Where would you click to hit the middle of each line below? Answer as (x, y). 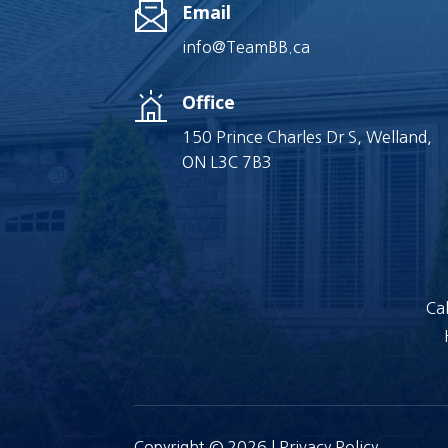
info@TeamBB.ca (245, 47)
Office (208, 101)
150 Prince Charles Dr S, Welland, (306, 136)
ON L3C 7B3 (226, 161)
